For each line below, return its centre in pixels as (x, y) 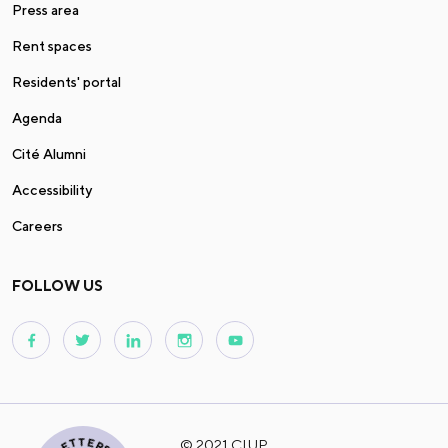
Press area (45, 10)
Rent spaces (52, 46)
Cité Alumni (49, 154)
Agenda (37, 118)
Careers (37, 226)
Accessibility (52, 190)
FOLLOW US (57, 286)
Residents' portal (66, 82)
